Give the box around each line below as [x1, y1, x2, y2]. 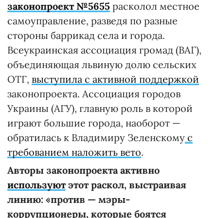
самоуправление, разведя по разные [7, 14, 178, 27]
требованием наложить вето [7, 145, 141, 158]
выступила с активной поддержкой [32, 73, 199, 85]
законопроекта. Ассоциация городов [7, 87, 181, 100]
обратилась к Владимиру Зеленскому [7, 131, 185, 144]
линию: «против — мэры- [7, 193, 130, 205]
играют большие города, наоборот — [7, 116, 181, 129]
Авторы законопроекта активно [7, 163, 160, 176]
